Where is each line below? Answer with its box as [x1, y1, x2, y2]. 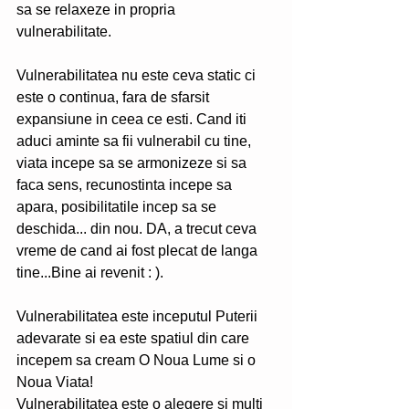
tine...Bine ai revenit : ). [16, 265, 167, 280]
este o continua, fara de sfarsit [16, 89, 213, 105]
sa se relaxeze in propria [16, 2, 179, 17]
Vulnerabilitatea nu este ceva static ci [16, 68, 259, 83]
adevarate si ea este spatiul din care [16, 330, 253, 346]
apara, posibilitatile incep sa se [16, 199, 220, 215]
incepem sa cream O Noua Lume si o [16, 352, 259, 368]
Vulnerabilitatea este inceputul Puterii [16, 309, 261, 324]
